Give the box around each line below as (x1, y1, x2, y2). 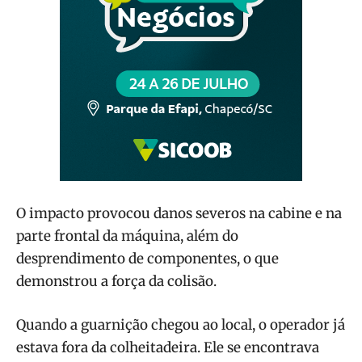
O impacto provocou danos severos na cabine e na (16, 204, 342, 222)
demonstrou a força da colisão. (16, 271, 217, 290)
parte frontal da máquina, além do (16, 226, 238, 245)
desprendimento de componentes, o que (16, 249, 279, 267)
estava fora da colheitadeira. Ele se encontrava (16, 338, 319, 356)
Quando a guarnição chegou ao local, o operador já (16, 315, 345, 334)
